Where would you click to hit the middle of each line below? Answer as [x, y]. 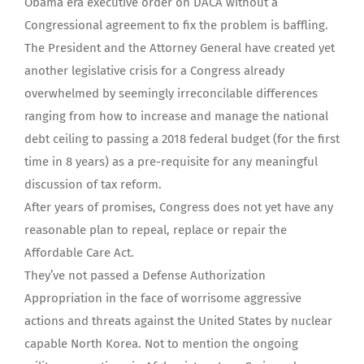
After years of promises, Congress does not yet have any [179, 207]
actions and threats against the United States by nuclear [178, 321]
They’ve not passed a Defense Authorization [145, 275]
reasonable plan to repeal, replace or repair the [156, 230]
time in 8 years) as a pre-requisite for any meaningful [171, 162]
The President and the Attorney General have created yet [180, 48]
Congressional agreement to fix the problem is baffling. [176, 25]
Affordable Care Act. [79, 253]
